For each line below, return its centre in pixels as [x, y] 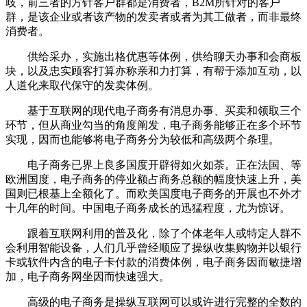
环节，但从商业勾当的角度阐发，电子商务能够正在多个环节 [153, 125]
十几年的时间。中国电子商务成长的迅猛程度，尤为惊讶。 [148, 208]
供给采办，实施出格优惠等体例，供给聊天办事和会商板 [153, 57]
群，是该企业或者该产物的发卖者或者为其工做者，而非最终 [153, 17]
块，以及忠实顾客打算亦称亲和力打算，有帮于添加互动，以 [153, 71]
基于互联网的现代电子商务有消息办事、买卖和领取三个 [153, 111]
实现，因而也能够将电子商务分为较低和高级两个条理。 [143, 140]
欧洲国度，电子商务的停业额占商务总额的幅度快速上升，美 [153, 180]
